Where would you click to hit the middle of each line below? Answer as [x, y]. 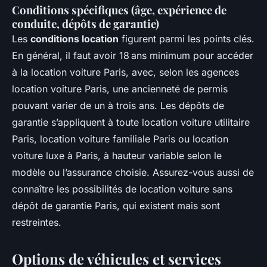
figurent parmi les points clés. [187, 39]
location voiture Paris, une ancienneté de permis [120, 89]
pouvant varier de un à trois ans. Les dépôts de [118, 106]
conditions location [74, 39]
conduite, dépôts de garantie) [86, 24]
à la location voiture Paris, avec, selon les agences [125, 72]
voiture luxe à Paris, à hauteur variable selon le [117, 156]
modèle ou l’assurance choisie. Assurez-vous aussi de [133, 173]
